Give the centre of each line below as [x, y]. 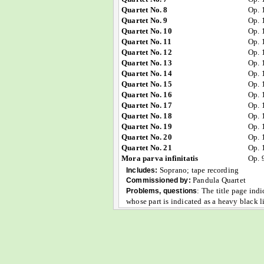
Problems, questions [162, 191]
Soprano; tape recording [198, 170]
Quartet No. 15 [147, 84]
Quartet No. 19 [147, 126]
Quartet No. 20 [147, 137]
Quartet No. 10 [147, 31]
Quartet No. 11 [146, 42]
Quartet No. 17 [147, 105]
